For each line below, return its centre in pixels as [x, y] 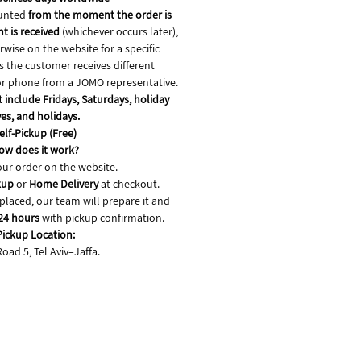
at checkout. [129, 183]
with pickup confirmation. [102, 217]
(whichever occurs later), [118, 31]
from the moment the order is [100, 14]
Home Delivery [63, 183]
